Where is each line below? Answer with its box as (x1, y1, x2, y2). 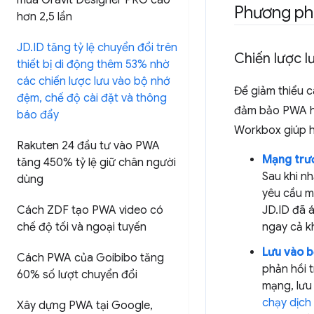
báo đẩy (17, 108, 59, 122)
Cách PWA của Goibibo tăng (17, 251, 164, 265)
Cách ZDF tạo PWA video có (17, 203, 163, 217)
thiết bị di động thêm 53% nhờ (17, 57, 170, 71)
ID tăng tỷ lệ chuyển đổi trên (33, 41, 177, 55)
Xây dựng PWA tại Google (17, 299, 150, 313)
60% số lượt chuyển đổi (17, 268, 137, 282)
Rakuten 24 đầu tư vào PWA (17, 139, 160, 153)
